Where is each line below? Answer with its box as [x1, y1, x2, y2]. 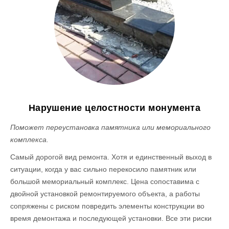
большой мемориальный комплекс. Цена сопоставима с [10, 177, 200, 186]
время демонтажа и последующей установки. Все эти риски [10, 214, 212, 222]
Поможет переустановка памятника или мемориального [10, 123, 211, 131]
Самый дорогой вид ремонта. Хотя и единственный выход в [10, 152, 212, 161]
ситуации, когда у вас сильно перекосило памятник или [10, 165, 197, 173]
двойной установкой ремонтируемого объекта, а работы [10, 189, 200, 198]
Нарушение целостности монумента [28, 102, 201, 113]
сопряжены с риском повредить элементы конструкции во [10, 201, 205, 210]
